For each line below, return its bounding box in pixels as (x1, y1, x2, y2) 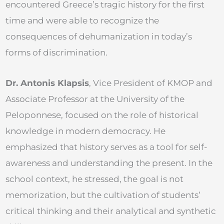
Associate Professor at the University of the (5, 94, 184, 104)
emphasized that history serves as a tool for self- (5, 142, 207, 152)
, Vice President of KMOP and (89, 78, 212, 88)
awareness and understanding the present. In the (5, 158, 212, 168)
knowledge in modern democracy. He (5, 126, 165, 136)
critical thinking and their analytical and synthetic (5, 206, 216, 216)
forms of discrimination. (5, 47, 107, 57)
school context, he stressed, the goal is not (5, 174, 183, 184)
